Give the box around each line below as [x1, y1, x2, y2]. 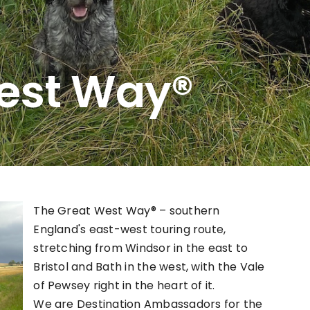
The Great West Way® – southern [33, 202, 220, 219]
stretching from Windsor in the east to [33, 239, 248, 256]
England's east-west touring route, [33, 221, 226, 237]
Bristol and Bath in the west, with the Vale [33, 258, 265, 275]
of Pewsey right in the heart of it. [33, 277, 215, 293]
